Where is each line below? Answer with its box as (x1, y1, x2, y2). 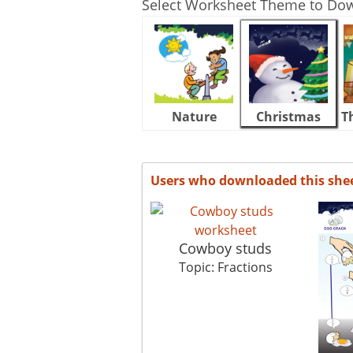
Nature (171, 108, 217, 126)
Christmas (256, 108, 321, 126)
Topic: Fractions (178, 258, 273, 277)
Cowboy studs (179, 239, 272, 258)
